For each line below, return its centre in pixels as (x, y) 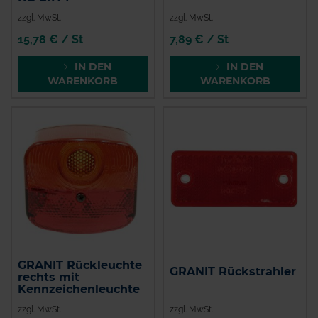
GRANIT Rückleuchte (80, 265)
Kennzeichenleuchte (79, 290)
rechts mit (49, 278)
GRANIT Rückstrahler (233, 272)
